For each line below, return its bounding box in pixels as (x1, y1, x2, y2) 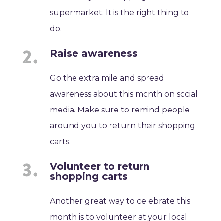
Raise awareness (50, 47, 138, 60)
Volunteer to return (50, 160, 150, 173)
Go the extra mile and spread (50, 74, 165, 83)
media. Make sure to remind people (50, 105, 190, 115)
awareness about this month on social (50, 89, 198, 99)
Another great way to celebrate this (50, 196, 191, 206)
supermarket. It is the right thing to (50, 8, 189, 18)
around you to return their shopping (50, 121, 196, 131)
